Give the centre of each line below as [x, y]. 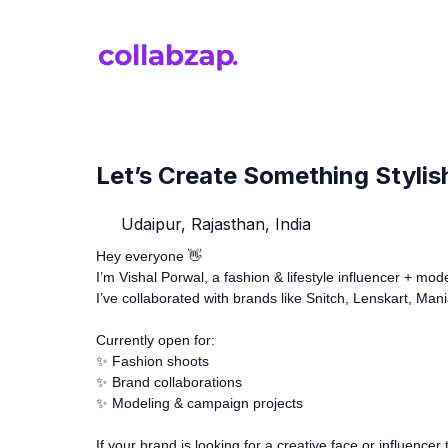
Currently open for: [155, 339]
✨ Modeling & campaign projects [199, 402]
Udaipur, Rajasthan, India [213, 223]
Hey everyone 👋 [149, 255]
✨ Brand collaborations [169, 381]
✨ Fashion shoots [152, 360]
